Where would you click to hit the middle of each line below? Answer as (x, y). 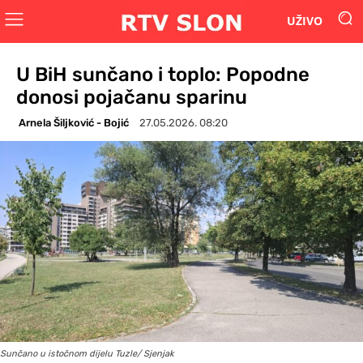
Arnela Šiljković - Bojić (74, 122)
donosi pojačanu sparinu (132, 97)
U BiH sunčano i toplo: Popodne (163, 74)
